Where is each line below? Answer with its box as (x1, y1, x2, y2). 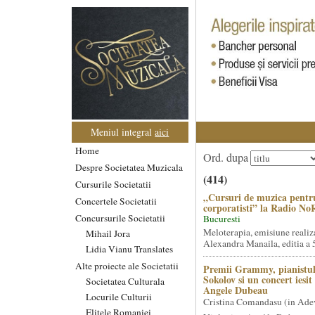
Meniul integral (91, 124, 155, 139)
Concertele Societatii (75, 194, 157, 207)
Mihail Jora (86, 226, 130, 240)
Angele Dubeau (202, 283, 268, 297)
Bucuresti (202, 212, 240, 225)
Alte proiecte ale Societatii (75, 259, 179, 272)
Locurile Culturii (86, 290, 152, 303)
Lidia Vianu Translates (86, 242, 173, 255)
